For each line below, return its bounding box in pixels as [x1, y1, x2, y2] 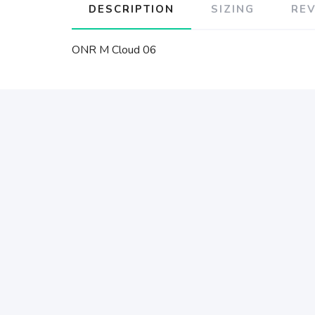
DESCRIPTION [89, 2, 174, 16]
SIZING [211, 2, 255, 16]
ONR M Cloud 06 [72, 42, 157, 58]
